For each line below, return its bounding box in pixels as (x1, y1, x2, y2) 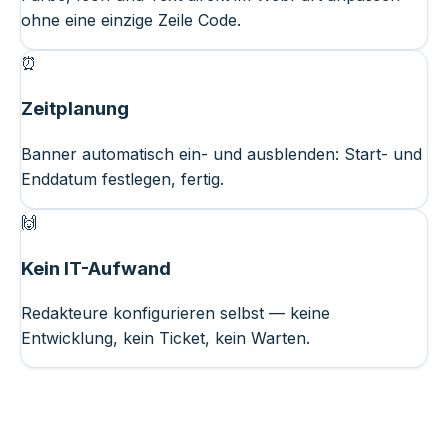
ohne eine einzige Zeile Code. (21, 9, 241, 30)
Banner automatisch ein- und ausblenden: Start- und (21, 144, 422, 165)
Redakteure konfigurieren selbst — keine (21, 303, 330, 324)
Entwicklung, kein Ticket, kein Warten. (21, 328, 310, 349)
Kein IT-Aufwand (21, 256, 171, 280)
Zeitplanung (21, 97, 129, 121)
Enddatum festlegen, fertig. (21, 169, 224, 190)
